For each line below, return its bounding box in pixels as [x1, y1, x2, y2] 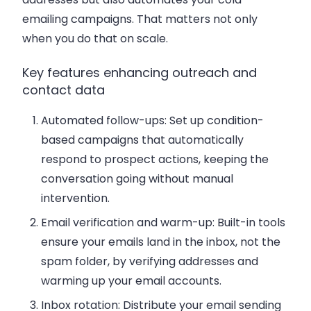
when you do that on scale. [22, 31, 168, 47]
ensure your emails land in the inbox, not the [41, 233, 281, 250]
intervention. [41, 190, 110, 206]
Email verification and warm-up [41, 214, 213, 230]
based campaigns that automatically [41, 131, 244, 148]
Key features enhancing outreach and [22, 63, 257, 81]
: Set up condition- [165, 112, 264, 128]
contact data [22, 81, 105, 99]
